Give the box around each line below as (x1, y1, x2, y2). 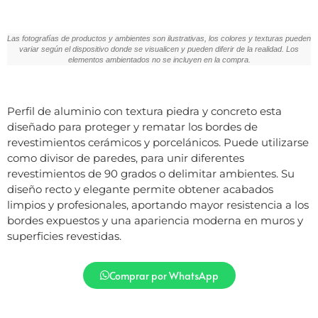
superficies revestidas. (7, 229, 121, 243)
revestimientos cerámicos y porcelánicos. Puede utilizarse (7, 136, 309, 150)
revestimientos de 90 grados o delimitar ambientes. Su (7, 167, 295, 181)
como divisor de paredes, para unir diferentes (7, 151, 244, 165)
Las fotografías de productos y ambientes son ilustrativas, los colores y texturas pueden (7, 34, 311, 43)
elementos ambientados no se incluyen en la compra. (67, 55, 251, 65)
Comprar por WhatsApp (109, 268, 219, 283)
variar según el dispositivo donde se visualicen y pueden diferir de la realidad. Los (19, 45, 299, 54)
